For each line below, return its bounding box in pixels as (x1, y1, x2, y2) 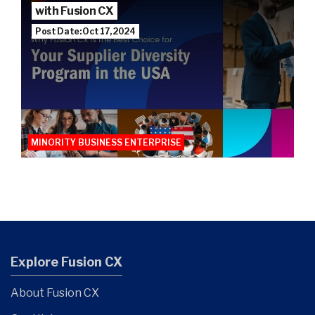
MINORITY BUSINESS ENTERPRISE (31, 136, 181, 148)
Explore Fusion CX (11, 254, 122, 269)
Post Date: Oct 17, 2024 (35, 25, 136, 37)
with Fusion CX (35, 4, 114, 18)
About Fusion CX (11, 285, 99, 300)
